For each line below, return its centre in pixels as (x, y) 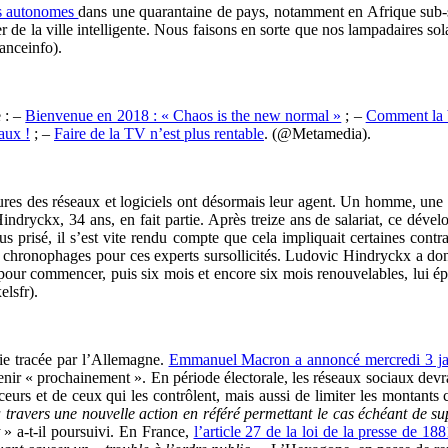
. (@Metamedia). (317, 133)
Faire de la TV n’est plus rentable (159, 133)
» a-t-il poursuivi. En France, (99, 431)
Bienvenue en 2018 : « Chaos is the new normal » (183, 115)
